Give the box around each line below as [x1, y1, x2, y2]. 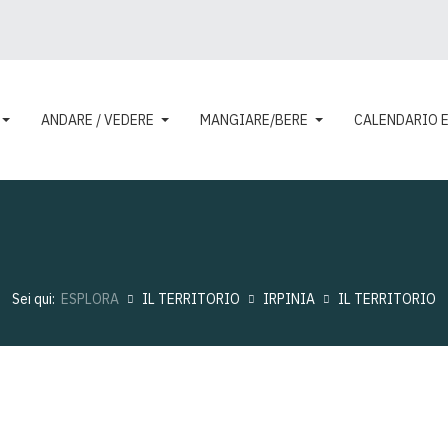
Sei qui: [12, 290, 61, 308]
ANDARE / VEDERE [40, 111, 154, 129]
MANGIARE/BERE [199, 111, 308, 129]
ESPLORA [61, 290, 119, 308]
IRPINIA [263, 290, 315, 308]
